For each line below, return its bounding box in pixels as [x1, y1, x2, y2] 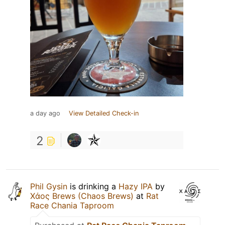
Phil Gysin [30, 181, 67, 191]
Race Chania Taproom [30, 200, 114, 210]
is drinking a [67, 181, 119, 191]
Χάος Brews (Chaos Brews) [30, 190, 134, 201]
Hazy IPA [119, 181, 153, 191]
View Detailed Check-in [69, 109, 139, 117]
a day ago [30, 109, 60, 117]
